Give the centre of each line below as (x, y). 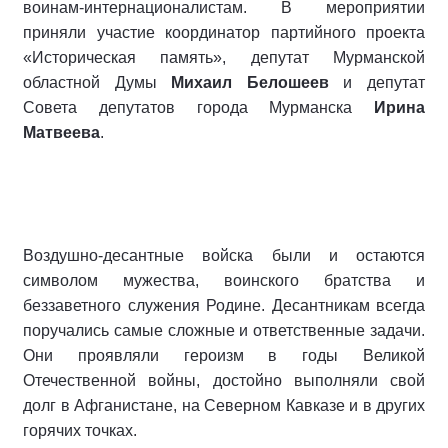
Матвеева (61, 133)
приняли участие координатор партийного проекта (224, 33)
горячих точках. (80, 431)
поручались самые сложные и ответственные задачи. (224, 331)
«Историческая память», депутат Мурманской (224, 58)
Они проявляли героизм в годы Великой (224, 356)
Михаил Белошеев (250, 83)
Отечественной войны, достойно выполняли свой (224, 381)
